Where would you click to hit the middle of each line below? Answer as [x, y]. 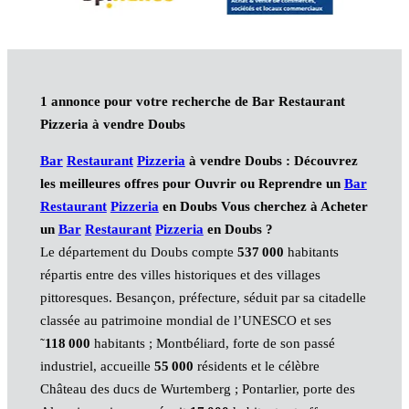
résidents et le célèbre [256, 367]
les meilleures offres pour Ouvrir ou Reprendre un [192, 184]
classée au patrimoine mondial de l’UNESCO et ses [185, 321]
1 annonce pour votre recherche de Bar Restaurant [192, 102]
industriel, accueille [97, 367]
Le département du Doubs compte [138, 252]
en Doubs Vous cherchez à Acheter [263, 207]
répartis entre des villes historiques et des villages [180, 275]
